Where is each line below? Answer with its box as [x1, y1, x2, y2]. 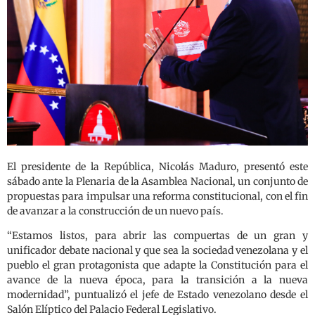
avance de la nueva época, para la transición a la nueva [7, 274, 308, 287]
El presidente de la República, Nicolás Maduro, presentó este [7, 160, 308, 173]
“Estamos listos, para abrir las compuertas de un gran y [7, 229, 308, 243]
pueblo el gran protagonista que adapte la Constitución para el [7, 259, 308, 272]
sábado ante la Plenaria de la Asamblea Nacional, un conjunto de [7, 174, 308, 188]
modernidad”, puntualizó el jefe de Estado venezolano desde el [7, 288, 308, 302]
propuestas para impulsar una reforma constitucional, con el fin [7, 189, 308, 202]
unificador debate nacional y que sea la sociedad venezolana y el [7, 244, 308, 257]
